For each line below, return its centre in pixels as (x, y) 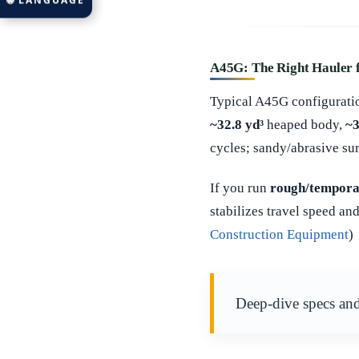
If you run (240, 188)
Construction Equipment (279, 235)
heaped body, (305, 124)
